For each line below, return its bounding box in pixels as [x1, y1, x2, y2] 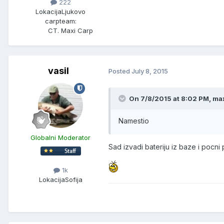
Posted [108, 67, 131, 75]
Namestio [118, 116, 149, 125]
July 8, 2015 [131, 67, 168, 75]
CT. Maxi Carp [48, 26, 93, 34]
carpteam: [44, 16, 76, 25]
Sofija [64, 175, 82, 183]
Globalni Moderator [30, 133, 90, 141]
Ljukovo [61, 7, 85, 15]
